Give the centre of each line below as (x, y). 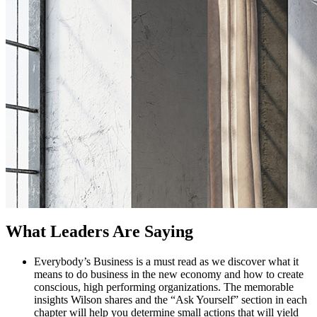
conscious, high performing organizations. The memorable (164, 287)
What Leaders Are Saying (99, 231)
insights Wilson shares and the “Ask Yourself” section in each (171, 299)
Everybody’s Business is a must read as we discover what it (166, 261)
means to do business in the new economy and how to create (169, 274)
